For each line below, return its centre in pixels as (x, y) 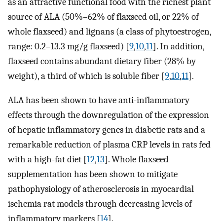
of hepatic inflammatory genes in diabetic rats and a (107, 129)
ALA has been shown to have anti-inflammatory (99, 100)
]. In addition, (179, 47)
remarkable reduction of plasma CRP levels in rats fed (109, 144)
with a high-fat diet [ (47, 159)
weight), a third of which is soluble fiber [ (86, 76)
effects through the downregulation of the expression (109, 115)
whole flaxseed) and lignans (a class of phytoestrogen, (110, 32)
